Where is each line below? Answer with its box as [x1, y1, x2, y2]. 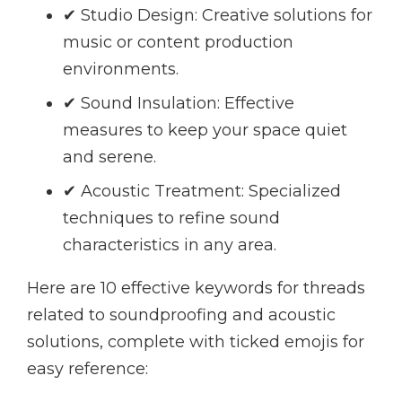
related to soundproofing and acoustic [27, 305, 336, 326]
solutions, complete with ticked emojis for [27, 332, 364, 353]
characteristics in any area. [63, 235, 276, 256]
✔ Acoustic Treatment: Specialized [63, 181, 341, 202]
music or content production [63, 32, 293, 53]
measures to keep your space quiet [63, 120, 347, 141]
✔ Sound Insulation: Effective [63, 93, 294, 114]
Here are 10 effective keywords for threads [27, 278, 365, 299]
